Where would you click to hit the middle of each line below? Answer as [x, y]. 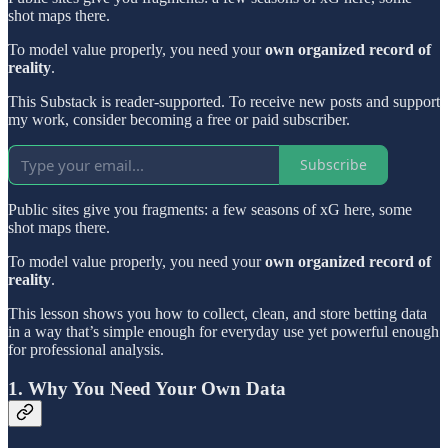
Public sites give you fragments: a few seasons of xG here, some [210, 209]
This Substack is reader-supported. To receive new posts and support [224, 101]
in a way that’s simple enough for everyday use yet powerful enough [223, 331]
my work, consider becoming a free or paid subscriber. [179, 119]
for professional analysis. [86, 349]
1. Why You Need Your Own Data [147, 388]
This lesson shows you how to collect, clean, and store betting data [217, 313]
